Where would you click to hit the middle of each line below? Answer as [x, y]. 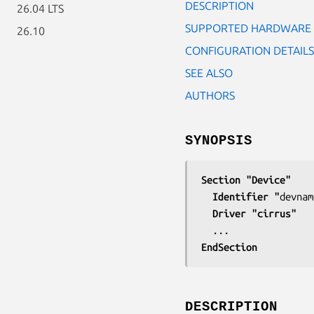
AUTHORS [210, 95]
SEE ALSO [209, 73]
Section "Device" [246, 179]
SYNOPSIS [219, 141]
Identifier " [246, 196]
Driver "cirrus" [254, 213]
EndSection [229, 247]
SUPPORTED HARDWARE [248, 28]
